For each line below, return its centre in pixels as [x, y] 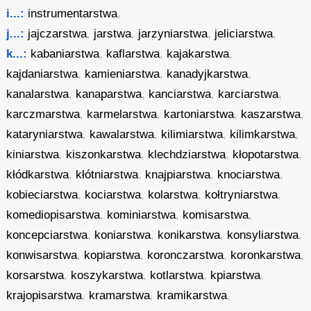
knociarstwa [249, 175]
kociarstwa [113, 195]
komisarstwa [216, 215]
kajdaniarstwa [42, 74]
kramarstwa [120, 295]
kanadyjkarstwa [208, 74]
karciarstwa [249, 94]
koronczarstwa [186, 255]
